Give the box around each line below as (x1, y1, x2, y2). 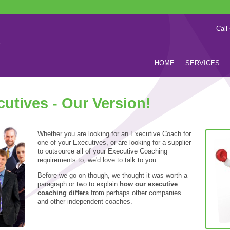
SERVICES (185, 59, 220, 67)
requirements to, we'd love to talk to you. (37, 156, 159, 164)
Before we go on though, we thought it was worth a (37, 171, 188, 180)
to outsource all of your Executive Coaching (37, 147, 168, 156)
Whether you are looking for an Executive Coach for (37, 130, 191, 138)
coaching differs (37, 189, 89, 197)
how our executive (120, 180, 178, 188)
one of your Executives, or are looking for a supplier (37, 139, 191, 147)
